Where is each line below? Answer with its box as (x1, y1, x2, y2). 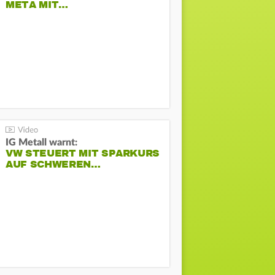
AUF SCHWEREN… (6, 158, 101, 171)
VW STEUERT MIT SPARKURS (6, 147, 160, 160)
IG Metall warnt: (6, 137, 78, 147)
